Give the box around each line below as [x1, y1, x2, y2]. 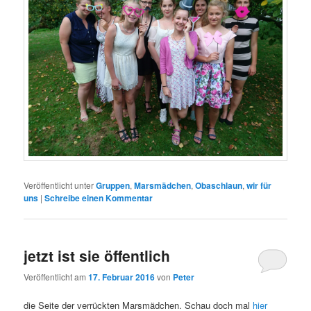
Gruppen [96, 179, 131, 192]
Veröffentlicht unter [24, 179, 94, 192]
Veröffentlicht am [24, 270, 89, 283]
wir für [246, 179, 272, 192]
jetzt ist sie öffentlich [24, 244, 171, 266]
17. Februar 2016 [88, 270, 155, 283]
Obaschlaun [195, 179, 243, 192]
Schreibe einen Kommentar [44, 192, 153, 205]
